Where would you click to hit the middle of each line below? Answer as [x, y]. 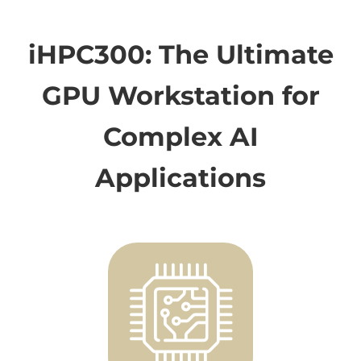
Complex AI [180, 136]
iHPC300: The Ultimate [180, 54]
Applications [180, 177]
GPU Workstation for [180, 95]
